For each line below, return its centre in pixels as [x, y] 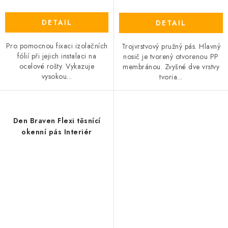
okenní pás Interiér [57, 132]
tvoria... [171, 77]
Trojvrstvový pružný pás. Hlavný [171, 47]
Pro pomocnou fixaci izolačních [57, 46]
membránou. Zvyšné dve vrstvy [171, 67]
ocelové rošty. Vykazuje [57, 66]
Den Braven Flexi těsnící [57, 121]
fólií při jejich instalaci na [57, 56]
